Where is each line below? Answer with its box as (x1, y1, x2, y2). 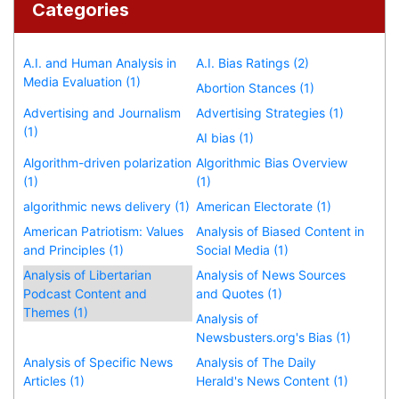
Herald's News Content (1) (196, 372, 349, 388)
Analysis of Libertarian (23, 266, 151, 282)
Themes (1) (23, 304, 88, 320)
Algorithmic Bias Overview (196, 154, 348, 170)
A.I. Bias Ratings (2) (196, 54, 310, 70)
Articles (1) (23, 372, 85, 388)
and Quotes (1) (196, 285, 283, 301)
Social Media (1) (196, 241, 289, 257)
